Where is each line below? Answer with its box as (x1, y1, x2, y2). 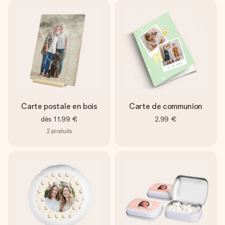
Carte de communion (129, 101, 203, 111)
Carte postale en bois (21, 101, 97, 111)
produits (51, 127, 72, 135)
